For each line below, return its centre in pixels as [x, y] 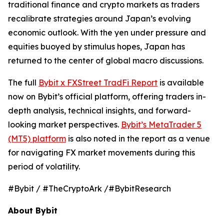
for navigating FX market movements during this [101, 152]
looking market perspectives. [64, 124]
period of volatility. [44, 166]
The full [23, 82]
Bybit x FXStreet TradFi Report [98, 82]
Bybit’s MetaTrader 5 [161, 124]
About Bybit [33, 210]
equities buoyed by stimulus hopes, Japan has [96, 46]
